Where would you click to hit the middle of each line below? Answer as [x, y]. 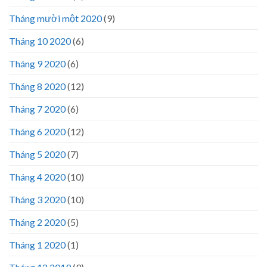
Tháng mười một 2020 [55, 18]
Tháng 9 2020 [37, 64]
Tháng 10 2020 [40, 41]
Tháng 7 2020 [37, 109]
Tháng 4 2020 [37, 177]
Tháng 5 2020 [37, 154]
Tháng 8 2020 [37, 86]
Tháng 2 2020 [37, 222]
